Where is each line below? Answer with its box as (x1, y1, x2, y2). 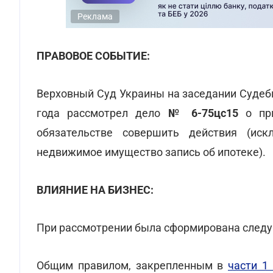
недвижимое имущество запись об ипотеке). (37, 146, 266, 158)
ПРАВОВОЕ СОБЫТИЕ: (37, 49, 150, 62)
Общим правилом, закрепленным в (37, 259, 228, 272)
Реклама (77, 12, 113, 21)
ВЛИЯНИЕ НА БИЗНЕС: (37, 183, 154, 196)
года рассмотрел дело (37, 107, 168, 119)
